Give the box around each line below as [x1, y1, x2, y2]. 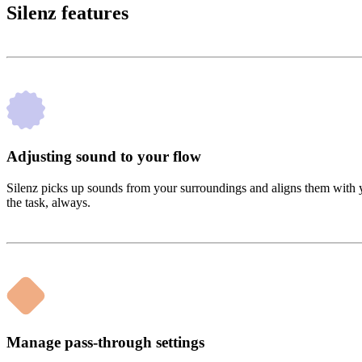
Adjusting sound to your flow [6, 148, 201, 166]
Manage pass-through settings [6, 333, 204, 351]
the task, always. [6, 195, 90, 209]
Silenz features [6, 2, 128, 24]
